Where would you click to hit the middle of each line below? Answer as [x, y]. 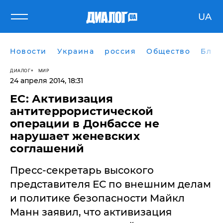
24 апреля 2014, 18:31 [47, 81]
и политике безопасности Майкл [97, 198]
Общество [168, 51]
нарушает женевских [75, 136]
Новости [28, 51]
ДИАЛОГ [20, 70]
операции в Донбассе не [85, 124]
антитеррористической [82, 111]
